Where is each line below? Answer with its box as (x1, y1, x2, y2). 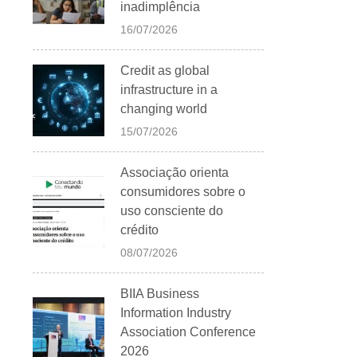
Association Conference (120, 324, 256, 339)
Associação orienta (120, 165, 229, 179)
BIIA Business (120, 286, 199, 300)
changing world (120, 101, 207, 116)
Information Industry (120, 305, 231, 320)
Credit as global (120, 63, 210, 77)
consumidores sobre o (120, 184, 245, 198)
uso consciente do (120, 203, 223, 218)
